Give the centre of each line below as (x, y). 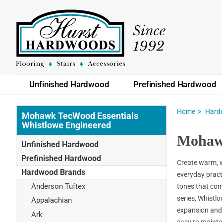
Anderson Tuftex (58, 186)
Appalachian (52, 200)
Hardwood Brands (53, 172)
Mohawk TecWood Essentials (80, 115)
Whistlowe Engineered (66, 125)
